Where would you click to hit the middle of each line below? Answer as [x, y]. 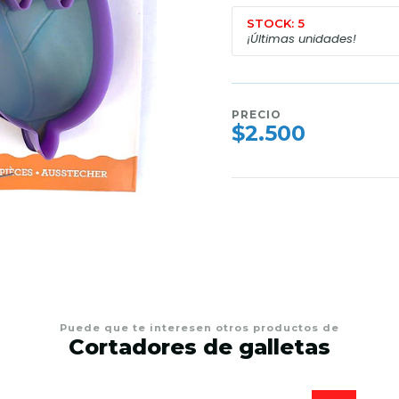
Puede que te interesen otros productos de [199, 328]
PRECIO [256, 115]
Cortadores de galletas [199, 347]
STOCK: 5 [276, 23]
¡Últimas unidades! [301, 38]
